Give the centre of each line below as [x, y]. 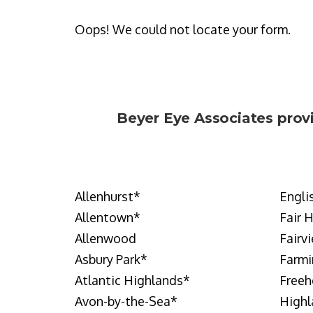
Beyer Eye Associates [197, 118]
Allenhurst [104, 196]
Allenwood [105, 238]
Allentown [104, 217]
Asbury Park [108, 259]
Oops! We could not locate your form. [183, 29]
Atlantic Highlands [129, 280]
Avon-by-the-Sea [123, 301]
